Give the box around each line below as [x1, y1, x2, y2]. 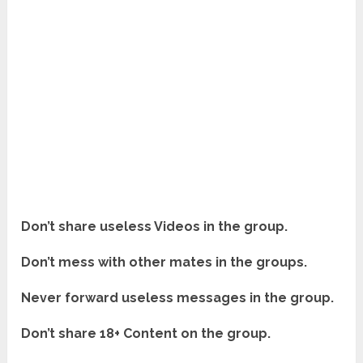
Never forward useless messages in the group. [21, 290, 335, 306]
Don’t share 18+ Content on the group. [21, 326, 271, 342]
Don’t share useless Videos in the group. [21, 219, 288, 235]
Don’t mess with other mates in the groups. [21, 254, 308, 271]
